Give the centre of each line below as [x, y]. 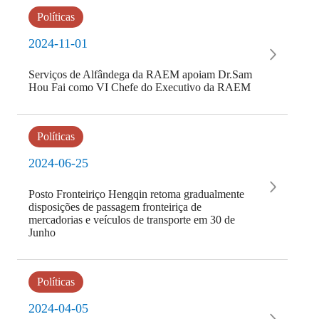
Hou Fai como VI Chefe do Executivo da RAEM [139, 87]
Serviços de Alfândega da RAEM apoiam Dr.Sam [140, 74]
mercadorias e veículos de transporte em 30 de [131, 220]
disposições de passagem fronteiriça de [115, 207]
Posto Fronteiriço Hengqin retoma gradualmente [136, 194]
